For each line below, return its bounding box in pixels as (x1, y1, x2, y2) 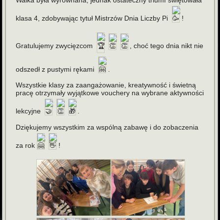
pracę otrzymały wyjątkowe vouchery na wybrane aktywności (16, 89, 204, 97)
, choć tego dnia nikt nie (130, 41, 204, 50)
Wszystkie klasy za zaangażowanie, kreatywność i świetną (16, 81, 196, 89)
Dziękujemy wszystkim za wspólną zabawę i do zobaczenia (16, 123, 199, 131)
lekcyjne (16, 107, 43, 115)
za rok (16, 141, 35, 149)
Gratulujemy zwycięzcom (16, 41, 95, 50)
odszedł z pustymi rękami (16, 65, 97, 73)
